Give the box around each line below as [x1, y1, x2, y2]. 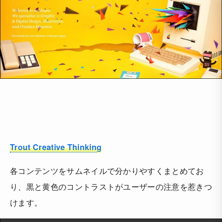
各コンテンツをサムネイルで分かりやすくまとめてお [10, 165, 204, 177]
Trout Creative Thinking [10, 141, 102, 153]
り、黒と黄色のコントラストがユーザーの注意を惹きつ [10, 181, 213, 193]
